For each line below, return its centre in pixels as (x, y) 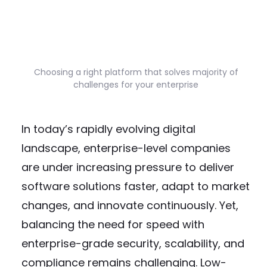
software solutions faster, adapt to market (136, 186)
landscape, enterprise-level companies (126, 148)
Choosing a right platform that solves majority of (136, 72)
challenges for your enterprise (136, 85)
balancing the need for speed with (113, 224)
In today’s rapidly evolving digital (108, 129)
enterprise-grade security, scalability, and (133, 243)
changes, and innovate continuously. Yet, (130, 205)
